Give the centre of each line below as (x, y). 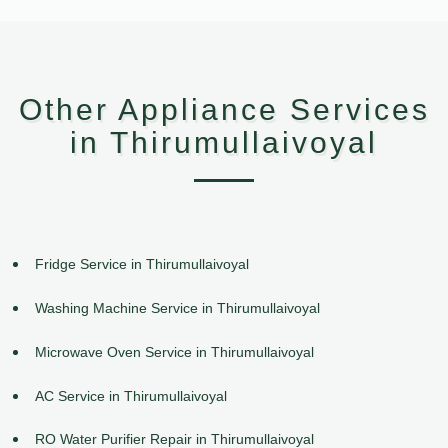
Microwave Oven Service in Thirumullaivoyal (174, 351)
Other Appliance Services (224, 110)
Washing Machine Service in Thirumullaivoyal (177, 307)
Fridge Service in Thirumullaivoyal (142, 264)
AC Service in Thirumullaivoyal (131, 395)
